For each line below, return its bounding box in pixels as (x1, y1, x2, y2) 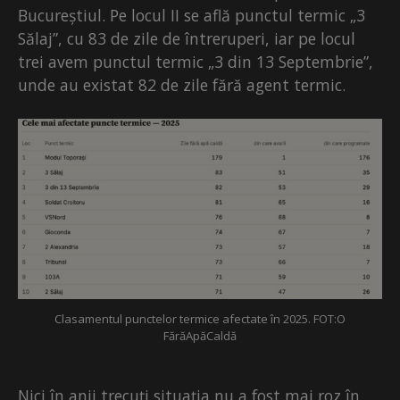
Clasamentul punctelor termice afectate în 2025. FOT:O (54, 311, 346, 328)
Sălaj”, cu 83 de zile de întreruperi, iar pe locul (18, 28, 355, 50)
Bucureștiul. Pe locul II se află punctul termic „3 (18, 4, 365, 27)
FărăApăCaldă (163, 328, 237, 345)
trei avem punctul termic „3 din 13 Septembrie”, (18, 51, 373, 73)
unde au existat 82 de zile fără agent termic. (18, 74, 346, 96)
